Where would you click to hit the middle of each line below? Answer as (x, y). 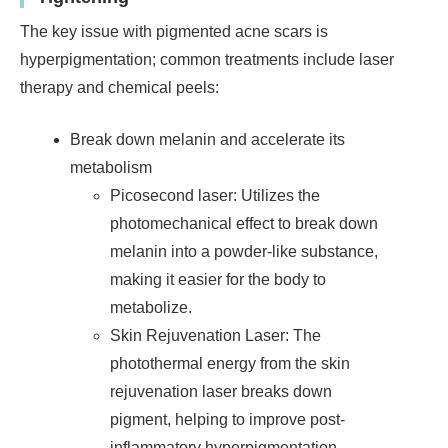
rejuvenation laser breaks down (221, 391)
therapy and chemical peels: (119, 87)
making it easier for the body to (218, 279)
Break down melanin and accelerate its (207, 139)
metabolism (111, 167)
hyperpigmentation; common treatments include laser (207, 59)
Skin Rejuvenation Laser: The (215, 335)
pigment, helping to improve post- (227, 419)
